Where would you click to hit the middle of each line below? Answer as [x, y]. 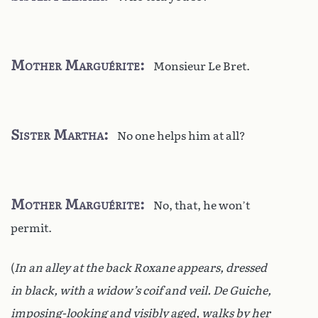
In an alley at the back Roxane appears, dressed [141, 268]
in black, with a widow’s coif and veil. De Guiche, [141, 290]
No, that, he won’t [202, 205]
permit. [31, 228]
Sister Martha [57, 135]
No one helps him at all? [181, 136]
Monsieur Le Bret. [202, 66]
